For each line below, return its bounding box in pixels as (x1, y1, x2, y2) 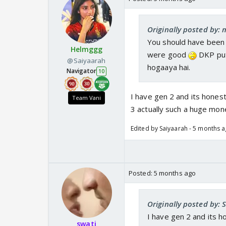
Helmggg (70, 44, 103, 54)
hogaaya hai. (147, 62, 191, 73)
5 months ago (153, 168, 196, 178)
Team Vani (72, 94, 101, 102)
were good (147, 49, 188, 60)
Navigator (66, 67, 96, 76)
